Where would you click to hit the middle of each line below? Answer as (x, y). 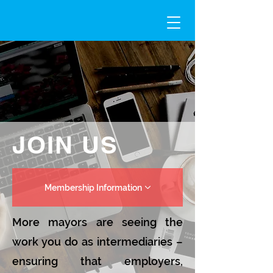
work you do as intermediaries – (97, 242)
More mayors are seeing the (97, 222)
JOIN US (65, 145)
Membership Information (93, 187)
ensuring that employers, (97, 261)
